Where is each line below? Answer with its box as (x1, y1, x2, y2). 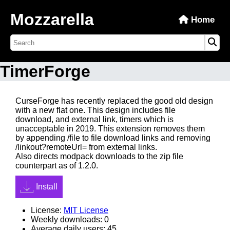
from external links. (87, 143, 157, 151)
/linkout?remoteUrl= (15, 143, 87, 151)
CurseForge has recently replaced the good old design (15, 97, 213, 105)
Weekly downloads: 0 (31, 215, 109, 224)
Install (36, 182, 57, 191)
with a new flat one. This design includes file (15, 106, 176, 114)
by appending (15, 133, 67, 142)
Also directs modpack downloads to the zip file (15, 152, 183, 161)
